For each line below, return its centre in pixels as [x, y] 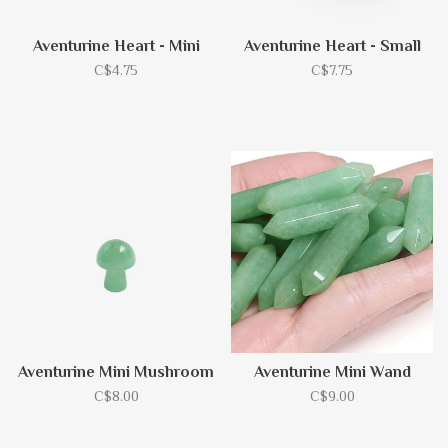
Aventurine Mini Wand [332, 372]
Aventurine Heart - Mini [116, 46]
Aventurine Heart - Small [332, 46]
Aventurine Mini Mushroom [116, 372]
